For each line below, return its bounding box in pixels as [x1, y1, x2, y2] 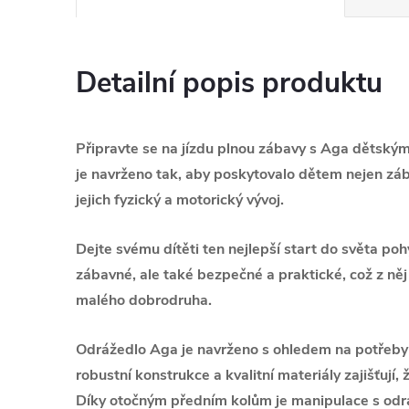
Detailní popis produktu [76, 64, 383, 102]
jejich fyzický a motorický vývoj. [76, 190, 284, 210]
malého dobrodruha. [76, 290, 212, 310]
